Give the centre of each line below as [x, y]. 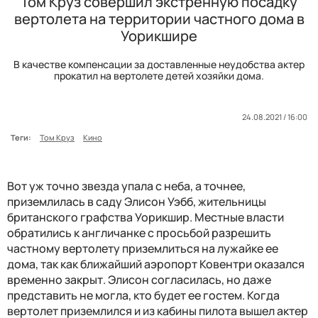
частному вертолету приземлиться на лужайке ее [143, 249]
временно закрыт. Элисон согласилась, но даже [139, 280]
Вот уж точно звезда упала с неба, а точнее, [126, 186]
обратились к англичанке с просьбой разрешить [139, 233]
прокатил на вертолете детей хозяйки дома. [159, 76]
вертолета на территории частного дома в [159, 19]
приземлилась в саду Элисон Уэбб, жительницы [137, 202]
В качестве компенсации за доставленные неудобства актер [159, 65]
